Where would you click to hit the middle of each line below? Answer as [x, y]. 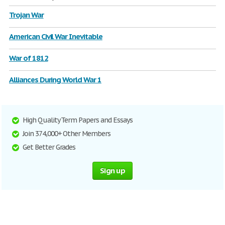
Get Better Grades [49, 147]
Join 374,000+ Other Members [67, 134]
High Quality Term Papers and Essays [78, 120]
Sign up [113, 171]
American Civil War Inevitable [56, 36]
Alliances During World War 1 [55, 80]
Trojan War [26, 15]
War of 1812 [29, 58]
